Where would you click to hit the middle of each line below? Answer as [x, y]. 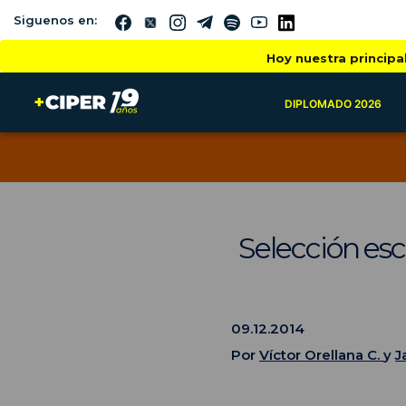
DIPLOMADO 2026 [333, 104]
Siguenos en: [55, 19]
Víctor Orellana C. [321, 354]
